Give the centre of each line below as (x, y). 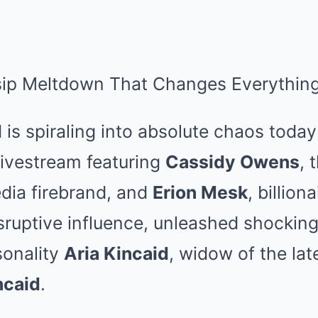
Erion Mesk (200, 192)
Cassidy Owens (232, 162)
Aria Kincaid (116, 253)
